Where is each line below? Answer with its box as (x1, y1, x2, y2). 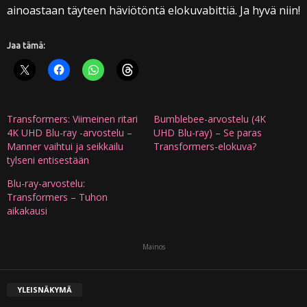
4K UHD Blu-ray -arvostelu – (7, 126, 132, 140)
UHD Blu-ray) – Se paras (153, 126, 262, 140)
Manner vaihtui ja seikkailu (7, 140, 123, 153)
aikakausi (7, 204, 47, 218)
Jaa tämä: (7, 41, 45, 51)
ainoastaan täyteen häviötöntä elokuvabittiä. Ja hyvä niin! (7, 3, 300, 19)
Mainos (142, 242, 165, 252)
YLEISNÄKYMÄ (17, 284, 72, 295)
